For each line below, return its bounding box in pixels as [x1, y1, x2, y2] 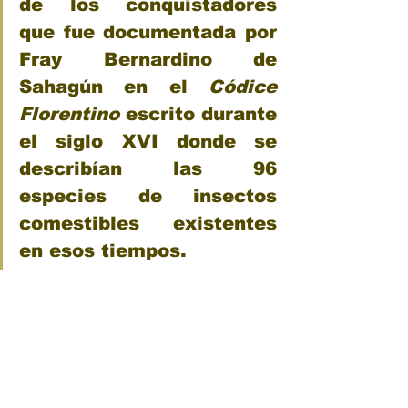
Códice [209, 76, 277, 97]
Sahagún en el [19, 76, 209, 97]
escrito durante [119, 104, 277, 125]
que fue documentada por [19, 22, 277, 43]
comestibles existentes [19, 213, 277, 234]
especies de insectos [19, 186, 277, 207]
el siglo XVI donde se [19, 131, 277, 152]
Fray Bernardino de [19, 49, 277, 70]
